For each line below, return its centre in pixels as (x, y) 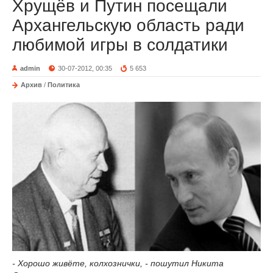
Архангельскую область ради (128, 25)
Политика (64, 84)
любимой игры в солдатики (120, 44)
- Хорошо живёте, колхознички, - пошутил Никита (118, 263)
